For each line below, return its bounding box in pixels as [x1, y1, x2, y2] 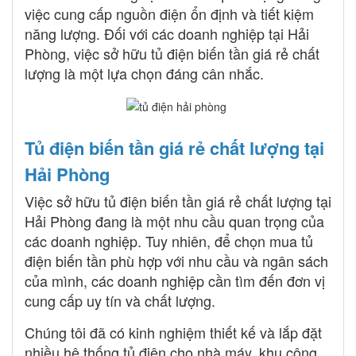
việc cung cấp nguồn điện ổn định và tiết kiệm [25, 2, 314, 24]
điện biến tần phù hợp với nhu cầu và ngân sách [25, 250, 328, 271]
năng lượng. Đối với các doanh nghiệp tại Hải [25, 22, 309, 44]
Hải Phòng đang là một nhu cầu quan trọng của [25, 210, 324, 231]
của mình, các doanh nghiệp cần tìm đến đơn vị [25, 269, 325, 291]
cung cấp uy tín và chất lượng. [25, 289, 215, 311]
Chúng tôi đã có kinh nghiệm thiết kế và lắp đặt [25, 321, 322, 342]
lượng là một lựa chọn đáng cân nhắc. [25, 62, 264, 83]
